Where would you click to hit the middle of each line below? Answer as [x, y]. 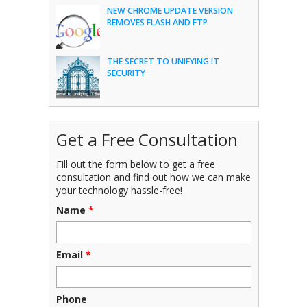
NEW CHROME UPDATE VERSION [170, 11]
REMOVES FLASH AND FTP [157, 22]
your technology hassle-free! [119, 190]
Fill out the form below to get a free [135, 164]
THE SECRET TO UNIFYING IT [163, 61]
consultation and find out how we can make [153, 177]
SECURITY [126, 73]
